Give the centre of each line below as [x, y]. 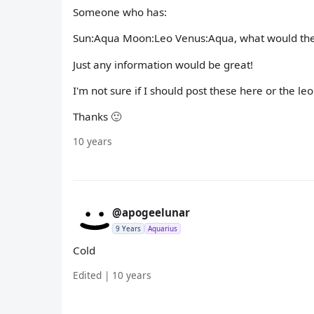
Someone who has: [120, 12]
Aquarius [163, 229]
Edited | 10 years [112, 275]
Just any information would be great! [163, 64]
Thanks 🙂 [97, 116]
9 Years [128, 229]
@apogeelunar [151, 213]
